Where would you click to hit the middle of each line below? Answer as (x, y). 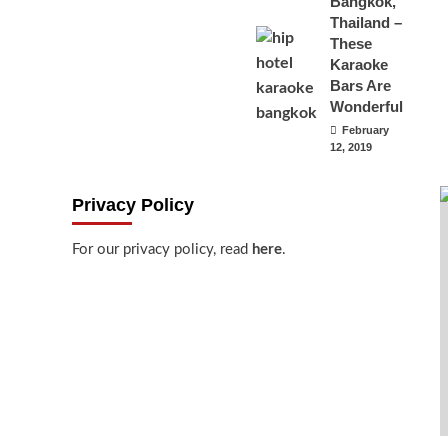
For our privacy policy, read (162, 249)
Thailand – (365, 22)
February (365, 130)
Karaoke (358, 64)
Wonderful (366, 106)
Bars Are (360, 85)
